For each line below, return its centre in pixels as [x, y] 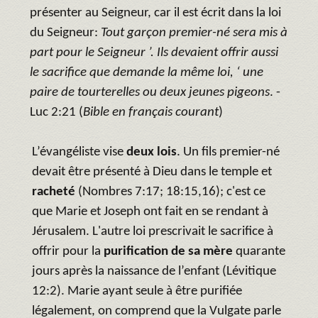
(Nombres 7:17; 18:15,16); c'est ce [170, 192]
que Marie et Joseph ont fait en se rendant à [150, 212]
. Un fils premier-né [228, 152]
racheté [54, 192]
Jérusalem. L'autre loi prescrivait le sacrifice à [153, 231]
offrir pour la [68, 251]
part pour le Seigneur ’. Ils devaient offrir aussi [154, 53]
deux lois [152, 152]
